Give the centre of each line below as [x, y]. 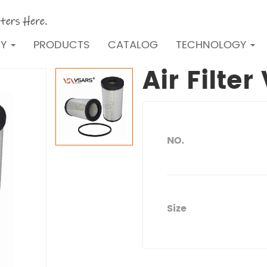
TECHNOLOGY [212, 45]
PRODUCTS [62, 45]
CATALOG [133, 45]
